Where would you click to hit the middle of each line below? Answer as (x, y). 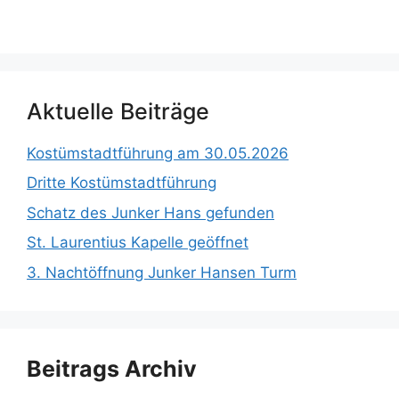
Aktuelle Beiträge (118, 111)
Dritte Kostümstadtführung (122, 183)
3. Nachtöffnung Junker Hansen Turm (162, 272)
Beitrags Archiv (112, 368)
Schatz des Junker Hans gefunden (151, 212)
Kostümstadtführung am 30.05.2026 (158, 153)
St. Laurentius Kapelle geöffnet (138, 243)
